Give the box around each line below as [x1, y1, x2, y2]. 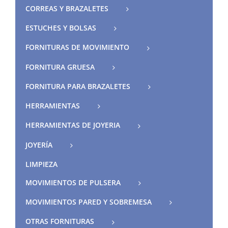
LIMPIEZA [25, 159, 58, 169]
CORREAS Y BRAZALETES [25, 3, 108, 13]
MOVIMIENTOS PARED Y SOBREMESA [25, 197, 152, 207]
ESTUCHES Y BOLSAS [25, 23, 96, 33]
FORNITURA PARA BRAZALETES [25, 81, 130, 91]
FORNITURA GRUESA [25, 62, 95, 72]
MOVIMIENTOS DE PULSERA [25, 177, 121, 187]
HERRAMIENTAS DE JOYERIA [25, 120, 120, 130]
